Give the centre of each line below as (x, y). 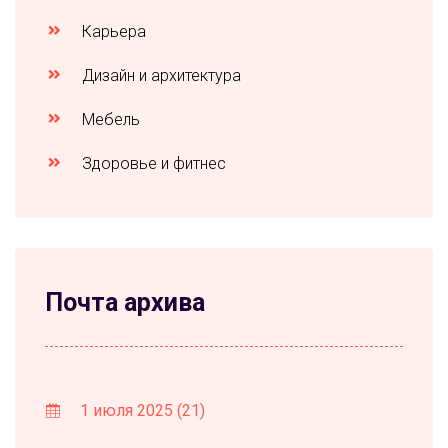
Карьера (112, 31)
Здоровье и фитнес (152, 163)
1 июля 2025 (126, 410)
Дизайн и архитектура (159, 75)
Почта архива (125, 302)
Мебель (109, 119)
